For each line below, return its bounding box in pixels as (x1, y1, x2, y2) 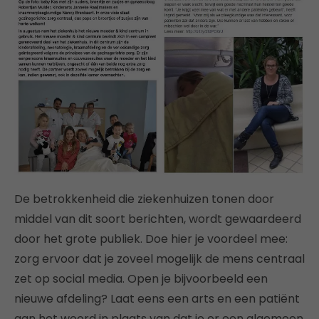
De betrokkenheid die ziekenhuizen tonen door (14, 190, 274, 207)
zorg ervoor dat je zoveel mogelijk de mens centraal (14, 250, 305, 267)
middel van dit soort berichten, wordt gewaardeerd (14, 210, 301, 227)
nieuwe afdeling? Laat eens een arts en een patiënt (14, 290, 300, 307)
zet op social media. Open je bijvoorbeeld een (14, 270, 268, 287)
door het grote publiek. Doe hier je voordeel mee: (14, 230, 288, 247)
